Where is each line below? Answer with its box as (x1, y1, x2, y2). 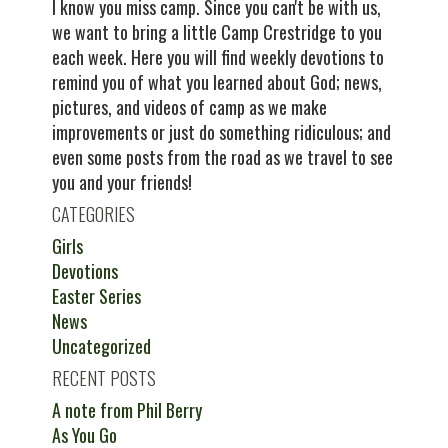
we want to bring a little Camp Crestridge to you (52, 19, 383, 45)
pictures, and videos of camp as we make (52, 94, 328, 120)
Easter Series (52, 283, 142, 309)
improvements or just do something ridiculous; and (52, 119, 392, 145)
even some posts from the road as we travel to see (52, 144, 394, 170)
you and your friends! (52, 169, 193, 195)
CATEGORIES (52, 201, 136, 227)
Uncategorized (52, 333, 152, 359)
